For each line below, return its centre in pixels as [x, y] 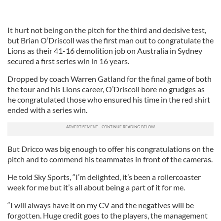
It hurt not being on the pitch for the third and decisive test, [107, 30]
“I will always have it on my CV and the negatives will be [101, 205]
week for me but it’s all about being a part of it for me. [96, 187]
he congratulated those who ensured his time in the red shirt [109, 99]
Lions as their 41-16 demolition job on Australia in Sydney [105, 51]
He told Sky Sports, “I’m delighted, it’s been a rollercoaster [104, 177]
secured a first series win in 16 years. [68, 61]
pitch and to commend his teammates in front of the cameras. [110, 159]
